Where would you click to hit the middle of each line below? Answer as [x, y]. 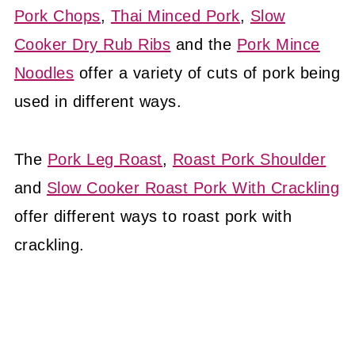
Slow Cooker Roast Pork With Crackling [193, 188]
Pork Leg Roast [105, 159]
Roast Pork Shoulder [249, 159]
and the [204, 44]
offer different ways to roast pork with [153, 216]
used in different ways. [98, 101]
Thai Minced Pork [175, 16]
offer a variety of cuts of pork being [207, 73]
